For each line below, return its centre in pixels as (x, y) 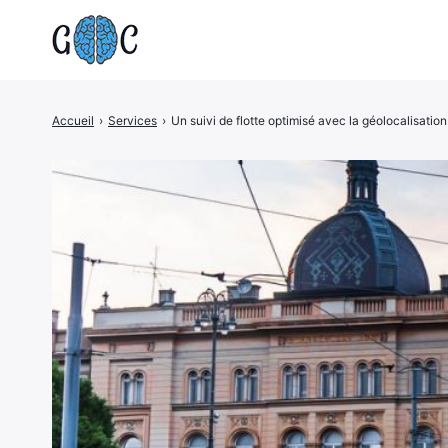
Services (132, 120)
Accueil (73, 120)
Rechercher (327, 129)
